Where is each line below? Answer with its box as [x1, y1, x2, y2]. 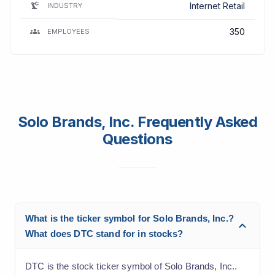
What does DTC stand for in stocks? [25, 228, 183, 239]
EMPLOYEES [47, 27, 90, 36]
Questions [103, 130, 172, 148]
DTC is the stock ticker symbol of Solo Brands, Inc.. [25, 260, 238, 271]
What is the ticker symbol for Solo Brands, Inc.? [25, 212, 234, 223]
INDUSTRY [47, 1, 82, 10]
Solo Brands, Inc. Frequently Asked [17, 112, 258, 131]
